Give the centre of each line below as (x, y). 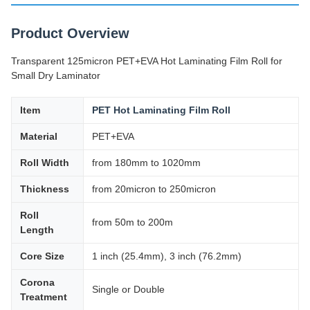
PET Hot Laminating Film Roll (161, 110)
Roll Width (45, 163)
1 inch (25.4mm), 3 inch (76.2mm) (167, 256)
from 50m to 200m (133, 222)
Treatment (44, 297)
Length (37, 230)
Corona (37, 282)
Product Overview (70, 33)
